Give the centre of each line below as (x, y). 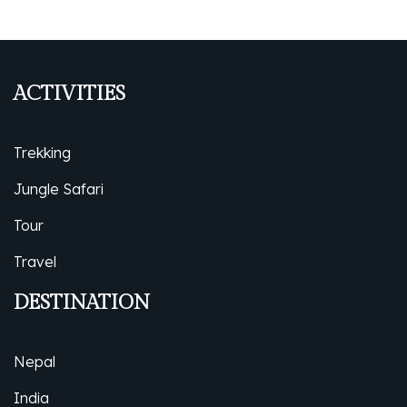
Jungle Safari (59, 189)
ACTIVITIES (69, 94)
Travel (35, 262)
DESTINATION (82, 303)
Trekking (42, 153)
